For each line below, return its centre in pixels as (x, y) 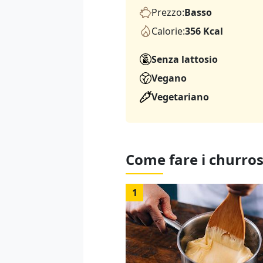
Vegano (169, 78)
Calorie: (168, 31)
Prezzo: (168, 13)
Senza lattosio (185, 60)
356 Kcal (204, 31)
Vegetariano (180, 97)
